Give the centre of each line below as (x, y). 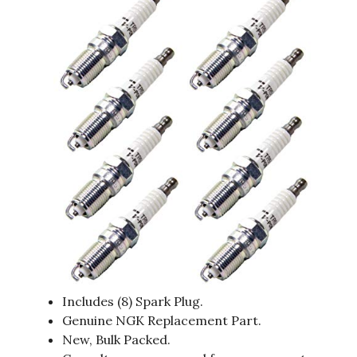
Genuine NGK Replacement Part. (162, 321)
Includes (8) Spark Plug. (133, 302)
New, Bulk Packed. (116, 340)
